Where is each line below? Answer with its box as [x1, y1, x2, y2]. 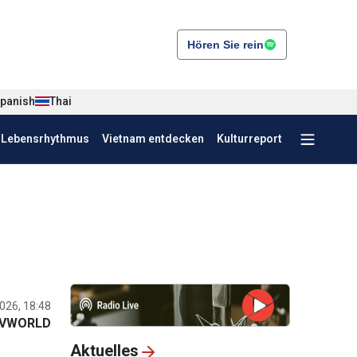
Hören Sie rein [187, 37, 264, 51]
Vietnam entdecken [102, 132, 204, 145]
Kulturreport [217, 132, 282, 145]
